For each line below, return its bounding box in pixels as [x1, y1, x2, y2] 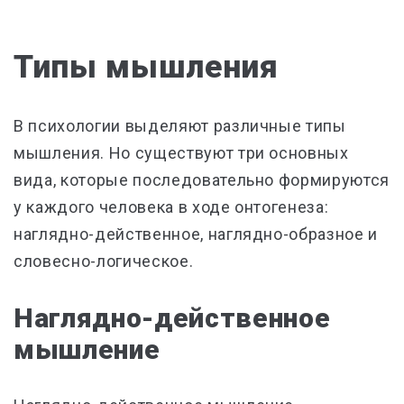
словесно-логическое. [14, 252, 194, 271]
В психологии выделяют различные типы [14, 116, 346, 135]
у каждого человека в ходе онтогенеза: [14, 197, 329, 216]
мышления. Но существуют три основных [14, 143, 349, 162]
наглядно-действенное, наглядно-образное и [14, 225, 379, 243]
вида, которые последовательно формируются [14, 170, 390, 189]
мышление [14, 334, 161, 365]
